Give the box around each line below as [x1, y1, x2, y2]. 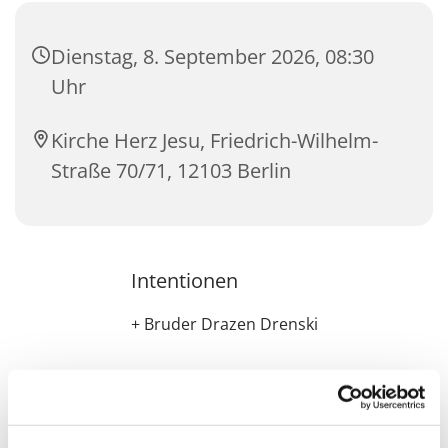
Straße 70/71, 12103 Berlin [51, 157, 291, 185]
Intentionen [130, 267, 238, 295]
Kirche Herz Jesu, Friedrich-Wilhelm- [51, 127, 378, 155]
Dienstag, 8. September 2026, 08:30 [51, 43, 374, 71]
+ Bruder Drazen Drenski [130, 313, 318, 336]
